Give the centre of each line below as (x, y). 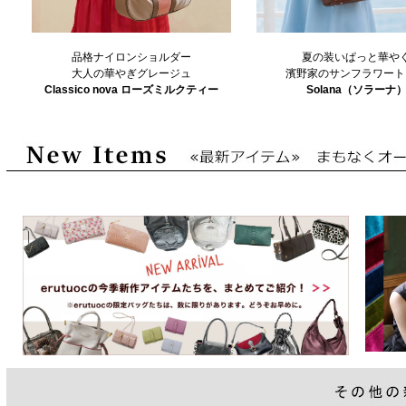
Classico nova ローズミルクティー (131, 90)
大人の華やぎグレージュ (131, 73)
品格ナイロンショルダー (131, 57)
